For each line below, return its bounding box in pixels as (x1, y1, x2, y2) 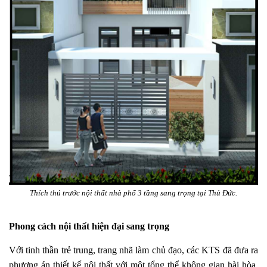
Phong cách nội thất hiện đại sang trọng (9, 221, 169, 232)
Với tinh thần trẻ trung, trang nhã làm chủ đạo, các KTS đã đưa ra (9, 245, 258, 256)
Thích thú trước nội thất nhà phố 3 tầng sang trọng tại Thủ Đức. (30, 188, 237, 198)
